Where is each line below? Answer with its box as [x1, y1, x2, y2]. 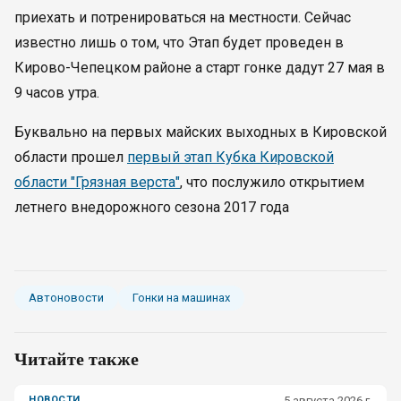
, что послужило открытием [180, 174, 364, 191]
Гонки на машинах [132, 291, 230, 304]
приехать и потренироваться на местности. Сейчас [14, 9, 351, 26]
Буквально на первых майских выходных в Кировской [14, 124, 387, 141]
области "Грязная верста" [14, 174, 180, 191]
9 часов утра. [14, 84, 99, 101]
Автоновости [29, 291, 104, 304]
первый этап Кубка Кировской [127, 149, 334, 166]
